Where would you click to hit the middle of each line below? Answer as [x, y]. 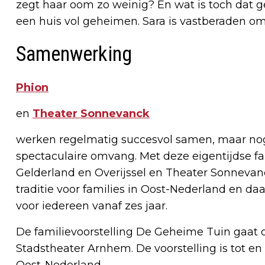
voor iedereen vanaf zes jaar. [92, 206]
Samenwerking [74, 54]
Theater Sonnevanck [91, 113]
